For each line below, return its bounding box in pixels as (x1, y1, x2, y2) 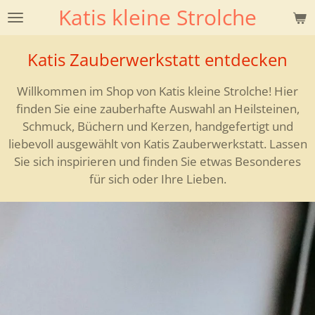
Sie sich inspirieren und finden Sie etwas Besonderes (14, 153, 301, 170)
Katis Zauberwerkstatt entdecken (27, 48, 288, 71)
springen (6, 43, 56, 57)
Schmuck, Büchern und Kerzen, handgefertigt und (22, 117, 293, 135)
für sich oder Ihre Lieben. (89, 170, 226, 188)
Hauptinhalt (6, 25, 71, 39)
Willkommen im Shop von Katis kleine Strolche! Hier (17, 82, 298, 100)
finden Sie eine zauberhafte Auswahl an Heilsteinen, (15, 100, 300, 117)
